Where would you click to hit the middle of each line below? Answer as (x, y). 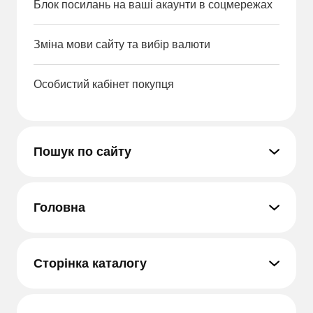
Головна (59, 208)
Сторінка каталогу (90, 263)
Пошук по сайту (82, 152)
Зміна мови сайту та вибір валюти (122, 44)
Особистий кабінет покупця (104, 84)
